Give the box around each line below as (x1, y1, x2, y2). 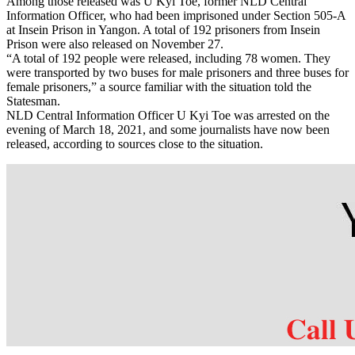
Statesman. (6, 94, 60, 108)
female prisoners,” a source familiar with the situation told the (6, 79, 311, 94)
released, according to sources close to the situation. (6, 136, 263, 151)
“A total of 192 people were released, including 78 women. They (6, 51, 330, 65)
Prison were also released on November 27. (6, 36, 223, 51)
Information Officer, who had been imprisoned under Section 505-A (6, 8, 345, 22)
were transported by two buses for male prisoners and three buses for (6, 65, 349, 79)
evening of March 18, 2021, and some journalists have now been (6, 122, 330, 136)
